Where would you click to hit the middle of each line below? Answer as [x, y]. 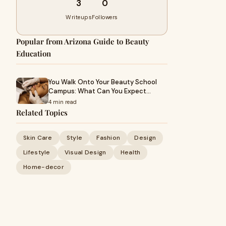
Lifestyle [37, 152]
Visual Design [85, 152]
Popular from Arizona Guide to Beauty [83, 41]
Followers [105, 17]
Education [34, 53]
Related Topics [42, 112]
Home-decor [44, 167]
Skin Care [38, 138]
